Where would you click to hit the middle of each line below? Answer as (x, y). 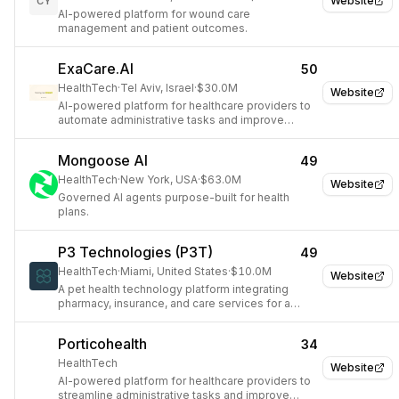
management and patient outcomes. (153, 28)
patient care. (90, 134)
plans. (73, 212)
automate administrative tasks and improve (171, 120)
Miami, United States (174, 271)
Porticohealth (102, 344)
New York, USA (159, 179)
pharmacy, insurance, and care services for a (174, 303)
